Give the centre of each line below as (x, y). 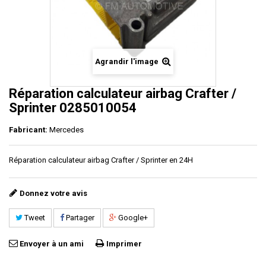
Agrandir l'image (127, 61)
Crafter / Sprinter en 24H (152, 160)
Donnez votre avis (53, 193)
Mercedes (66, 130)
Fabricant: (28, 130)
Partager (79, 218)
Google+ (132, 218)
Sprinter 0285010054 (73, 108)
